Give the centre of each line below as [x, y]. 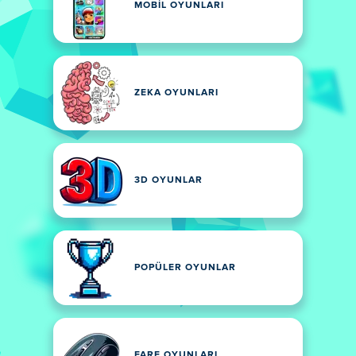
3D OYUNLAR [168, 180]
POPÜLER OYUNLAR [185, 268]
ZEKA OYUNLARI [176, 93]
